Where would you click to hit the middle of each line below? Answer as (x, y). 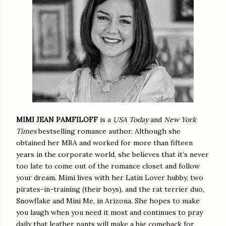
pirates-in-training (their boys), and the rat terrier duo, (110, 189)
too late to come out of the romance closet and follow (108, 166)
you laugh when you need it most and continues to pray (109, 212)
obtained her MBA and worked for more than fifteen (104, 143)
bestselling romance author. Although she (108, 131)
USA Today (131, 119)
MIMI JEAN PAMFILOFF (58, 119)
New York (180, 119)
